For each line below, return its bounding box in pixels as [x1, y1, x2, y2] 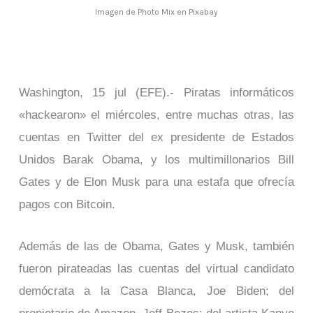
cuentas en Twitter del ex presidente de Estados [18, 130, 295, 145]
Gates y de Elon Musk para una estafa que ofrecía [18, 175, 295, 189]
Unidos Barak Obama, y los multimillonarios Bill [18, 152, 295, 167]
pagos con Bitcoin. [18, 197, 115, 212]
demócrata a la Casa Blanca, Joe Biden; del [18, 284, 295, 298]
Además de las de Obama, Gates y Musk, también [18, 239, 295, 254]
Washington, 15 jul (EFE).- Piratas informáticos [18, 85, 295, 100]
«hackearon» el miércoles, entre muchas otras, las [18, 108, 295, 122]
